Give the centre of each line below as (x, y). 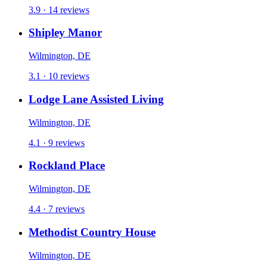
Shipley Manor (65, 33)
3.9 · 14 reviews (59, 10)
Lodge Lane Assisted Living (96, 99)
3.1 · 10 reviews (59, 76)
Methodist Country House (92, 232)
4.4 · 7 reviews (57, 209)
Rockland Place (67, 166)
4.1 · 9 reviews (57, 142)
